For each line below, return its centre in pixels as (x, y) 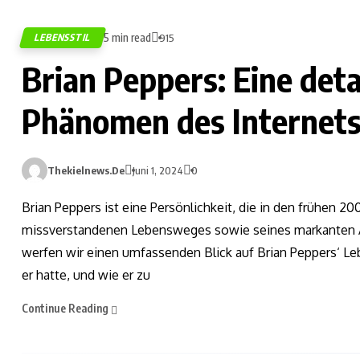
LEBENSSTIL (63, 37)
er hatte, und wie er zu (86, 274)
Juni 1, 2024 (158, 170)
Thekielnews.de (86, 170)
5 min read (127, 37)
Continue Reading (66, 309)
